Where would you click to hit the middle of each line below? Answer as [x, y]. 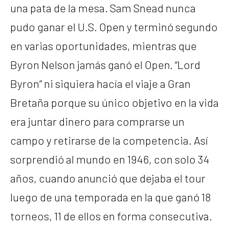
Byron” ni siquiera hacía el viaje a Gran [100, 83]
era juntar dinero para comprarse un [97, 121]
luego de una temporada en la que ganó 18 [110, 197]
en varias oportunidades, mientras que [104, 45]
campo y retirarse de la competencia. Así [109, 140]
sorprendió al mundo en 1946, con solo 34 [110, 159]
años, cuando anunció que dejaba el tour [108, 178]
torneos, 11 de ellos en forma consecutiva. [111, 215]
